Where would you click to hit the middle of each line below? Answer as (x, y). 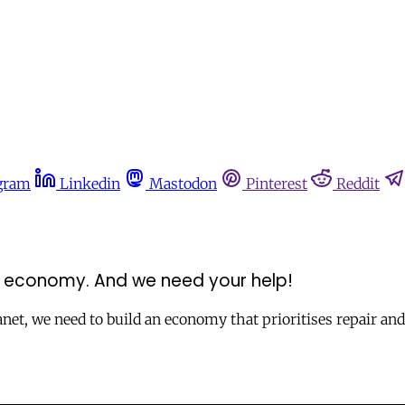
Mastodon (183, 184)
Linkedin (90, 184)
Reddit (358, 184)
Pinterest (277, 184)
